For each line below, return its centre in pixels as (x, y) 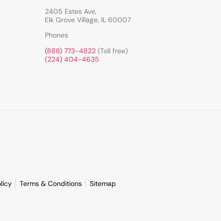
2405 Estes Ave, (71, 11)
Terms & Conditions (51, 183)
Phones (56, 35)
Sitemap (103, 183)
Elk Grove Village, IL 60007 (88, 19)
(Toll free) (112, 51)
